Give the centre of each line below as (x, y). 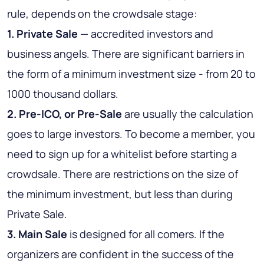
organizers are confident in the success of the (121, 254)
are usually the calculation (188, 113)
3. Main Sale (37, 234)
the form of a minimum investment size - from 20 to (131, 73)
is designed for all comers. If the (146, 234)
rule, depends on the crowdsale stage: (102, 13)
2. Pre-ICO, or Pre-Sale (65, 113)
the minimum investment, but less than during (120, 194)
